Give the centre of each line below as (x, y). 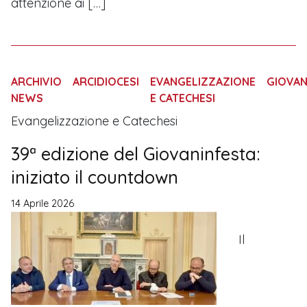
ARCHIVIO (36, 82)
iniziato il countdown (95, 177)
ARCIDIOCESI (106, 82)
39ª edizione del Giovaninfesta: (136, 154)
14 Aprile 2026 (42, 204)
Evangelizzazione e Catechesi (94, 121)
